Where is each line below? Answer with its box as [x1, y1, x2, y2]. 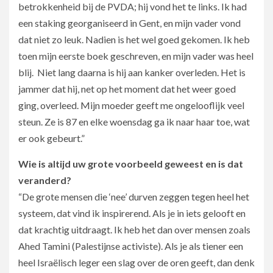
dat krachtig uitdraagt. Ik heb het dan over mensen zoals [18, 223, 250, 235]
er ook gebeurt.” [18, 132, 85, 144]
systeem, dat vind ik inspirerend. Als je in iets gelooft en [18, 207, 246, 219]
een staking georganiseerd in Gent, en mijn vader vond [18, 16, 241, 29]
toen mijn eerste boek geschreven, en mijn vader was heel [18, 49, 253, 62]
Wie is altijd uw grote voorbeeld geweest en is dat [18, 157, 243, 169]
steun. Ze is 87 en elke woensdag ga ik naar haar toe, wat [18, 115, 250, 127]
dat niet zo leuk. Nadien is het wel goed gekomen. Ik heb [18, 33, 250, 45]
